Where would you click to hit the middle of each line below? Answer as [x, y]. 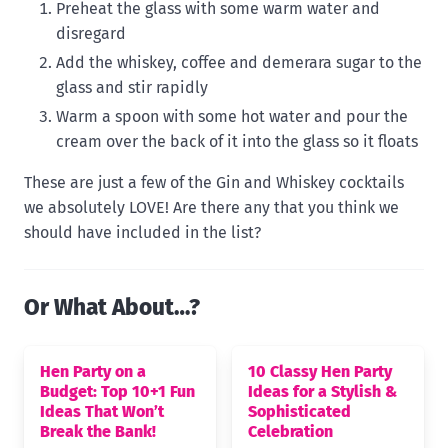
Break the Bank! [98, 431]
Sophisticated [299, 411]
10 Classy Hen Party [320, 371]
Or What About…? [112, 307]
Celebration [290, 431]
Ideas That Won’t [102, 411]
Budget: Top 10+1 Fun [117, 391]
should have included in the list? [142, 232]
